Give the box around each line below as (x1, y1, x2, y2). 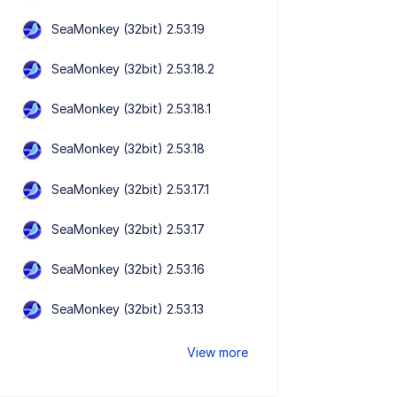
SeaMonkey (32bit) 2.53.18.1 (51, 101, 212, 117)
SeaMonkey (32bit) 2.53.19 (51, 20, 206, 36)
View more (187, 345, 249, 361)
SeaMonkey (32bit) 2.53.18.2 (51, 61, 215, 77)
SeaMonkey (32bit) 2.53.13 (51, 301, 205, 317)
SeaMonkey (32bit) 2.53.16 (51, 261, 206, 276)
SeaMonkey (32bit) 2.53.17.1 (51, 181, 210, 197)
